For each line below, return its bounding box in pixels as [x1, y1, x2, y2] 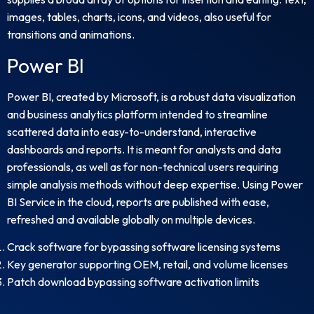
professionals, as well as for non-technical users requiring [7, 159, 278, 174]
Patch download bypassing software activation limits [7, 275, 259, 289]
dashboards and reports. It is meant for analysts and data [7, 142, 281, 156]
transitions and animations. [7, 27, 135, 42]
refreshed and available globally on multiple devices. [7, 212, 255, 226]
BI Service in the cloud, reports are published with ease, [7, 194, 269, 209]
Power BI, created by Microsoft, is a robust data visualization [7, 89, 296, 104]
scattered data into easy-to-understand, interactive [7, 124, 257, 139]
